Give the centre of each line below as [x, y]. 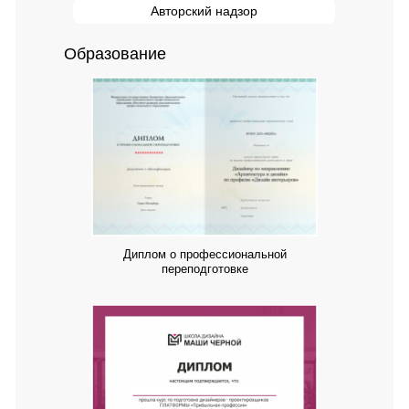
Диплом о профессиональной [204, 254]
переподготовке [204, 269]
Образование [115, 54]
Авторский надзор [204, 11]
